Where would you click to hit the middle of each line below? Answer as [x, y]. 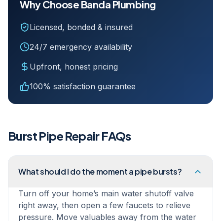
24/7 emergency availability [81, 47]
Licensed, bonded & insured [81, 27]
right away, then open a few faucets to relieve [104, 205]
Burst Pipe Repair [54, 136]
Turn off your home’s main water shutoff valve [106, 193]
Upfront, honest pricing [74, 67]
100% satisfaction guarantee [83, 86]
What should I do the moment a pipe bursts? [100, 171]
